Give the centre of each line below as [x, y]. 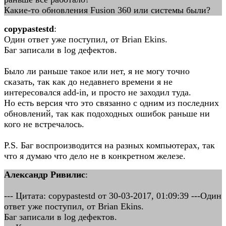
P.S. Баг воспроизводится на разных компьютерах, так [109, 145]
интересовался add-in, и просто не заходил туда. [98, 92]
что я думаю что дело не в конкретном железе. [95, 156]
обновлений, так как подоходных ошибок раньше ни [107, 114]
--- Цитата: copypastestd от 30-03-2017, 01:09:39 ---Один [113, 196]
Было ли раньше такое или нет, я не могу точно [97, 71]
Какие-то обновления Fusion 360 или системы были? [107, 10]
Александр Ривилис [45, 175]
